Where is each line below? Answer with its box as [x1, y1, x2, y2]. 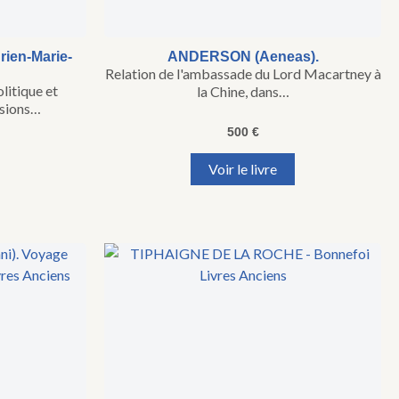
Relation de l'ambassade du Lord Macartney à [104, 65, 381, 83]
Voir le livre [208, 160, 277, 178]
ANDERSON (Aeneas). [167, 49, 319, 65]
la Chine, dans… [196, 83, 289, 101]
